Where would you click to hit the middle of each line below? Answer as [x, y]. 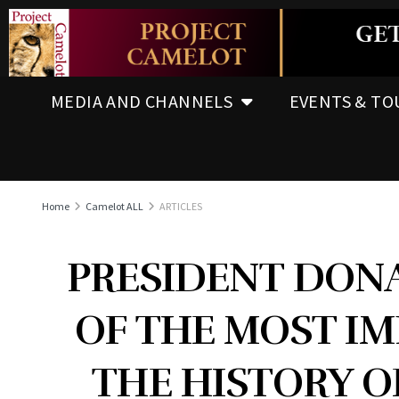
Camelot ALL [114, 206]
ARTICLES [181, 206]
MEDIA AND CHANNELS [142, 101]
